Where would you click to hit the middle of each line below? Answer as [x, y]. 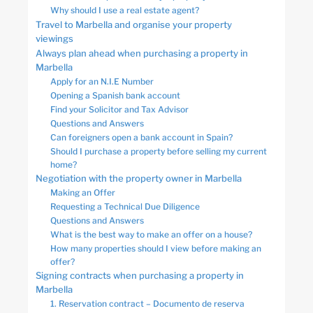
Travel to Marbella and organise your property [134, 25]
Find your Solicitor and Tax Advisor [119, 109]
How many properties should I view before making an [156, 248]
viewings [54, 39]
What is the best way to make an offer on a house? [151, 234]
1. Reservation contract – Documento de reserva [147, 304]
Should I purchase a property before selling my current [159, 151]
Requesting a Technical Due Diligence [125, 206]
